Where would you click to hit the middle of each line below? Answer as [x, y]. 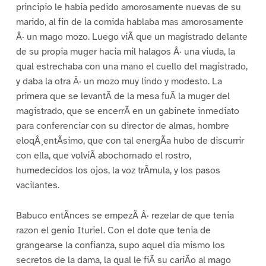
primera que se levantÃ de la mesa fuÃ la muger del [123, 96]
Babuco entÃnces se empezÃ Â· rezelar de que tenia [125, 216]
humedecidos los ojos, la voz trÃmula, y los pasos [118, 171]
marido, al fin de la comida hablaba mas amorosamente [129, 22]
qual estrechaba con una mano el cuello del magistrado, [132, 67]
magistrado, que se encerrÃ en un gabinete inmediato [127, 111]
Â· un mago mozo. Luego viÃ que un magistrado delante [132, 37]
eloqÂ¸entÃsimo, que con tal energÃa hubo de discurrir [130, 141]
